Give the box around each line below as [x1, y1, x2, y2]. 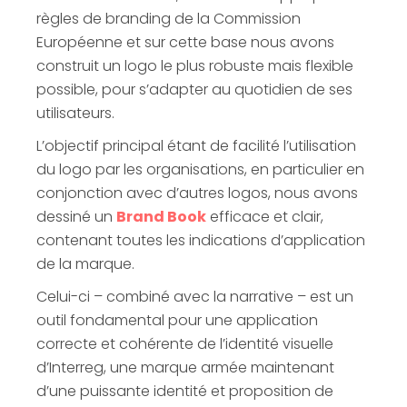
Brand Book [116, 205, 206, 227]
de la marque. [36, 253, 134, 274]
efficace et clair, [206, 205, 323, 227]
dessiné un [36, 205, 116, 227]
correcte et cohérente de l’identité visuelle [36, 333, 333, 354]
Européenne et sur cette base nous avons [36, 31, 334, 53]
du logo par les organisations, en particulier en [36, 158, 364, 180]
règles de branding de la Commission [36, 7, 301, 29]
